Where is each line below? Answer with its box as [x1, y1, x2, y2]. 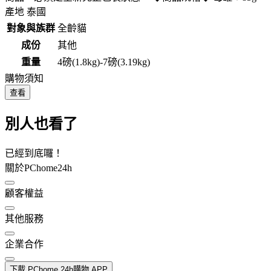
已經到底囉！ [5, 148, 63, 158]
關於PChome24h [5, 162, 72, 173]
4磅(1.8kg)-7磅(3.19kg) [57, 57, 150, 68]
